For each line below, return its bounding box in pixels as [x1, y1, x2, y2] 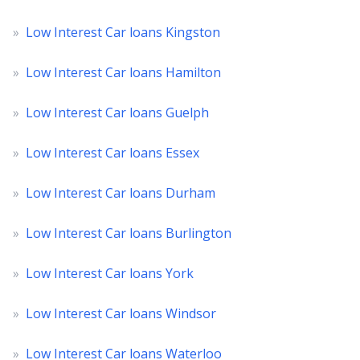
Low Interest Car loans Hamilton [26, 63, 221, 81]
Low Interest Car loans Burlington [26, 224, 231, 242]
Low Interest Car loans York [26, 264, 194, 282]
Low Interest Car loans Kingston [26, 23, 220, 41]
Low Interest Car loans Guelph [26, 104, 209, 121]
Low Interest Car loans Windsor [26, 305, 216, 322]
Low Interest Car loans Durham [26, 184, 215, 202]
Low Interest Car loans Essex [26, 144, 199, 162]
